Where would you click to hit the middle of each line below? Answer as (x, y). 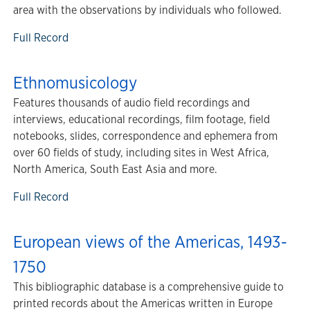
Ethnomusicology (75, 82)
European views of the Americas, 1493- (150, 241)
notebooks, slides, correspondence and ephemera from (145, 136)
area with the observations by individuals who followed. (147, 10)
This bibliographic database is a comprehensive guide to (148, 287)
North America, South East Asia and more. (115, 169)
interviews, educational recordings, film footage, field (142, 119)
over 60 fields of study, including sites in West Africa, (141, 153)
